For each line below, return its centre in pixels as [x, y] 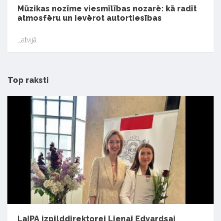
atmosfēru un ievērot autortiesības [90, 18]
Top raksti [28, 80]
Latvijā [27, 40]
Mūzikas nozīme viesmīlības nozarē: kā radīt [107, 9]
